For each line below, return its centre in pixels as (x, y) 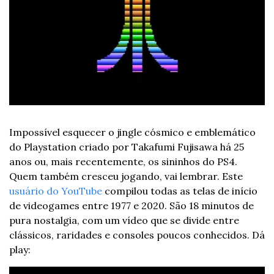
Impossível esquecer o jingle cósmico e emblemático (132, 132)
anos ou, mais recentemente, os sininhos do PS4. (123, 162)
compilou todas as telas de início (180, 191)
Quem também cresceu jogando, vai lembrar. (116, 176)
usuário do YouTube (56, 191)
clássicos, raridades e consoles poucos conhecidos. (131, 235)
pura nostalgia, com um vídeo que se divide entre (124, 220)
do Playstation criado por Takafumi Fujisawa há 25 (127, 147)
